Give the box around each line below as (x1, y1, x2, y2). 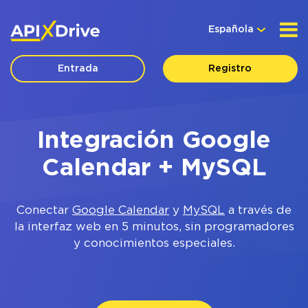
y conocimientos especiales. (73, 239, 235, 249)
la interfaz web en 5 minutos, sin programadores (14, 222, 294, 232)
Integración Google (37, 130, 271, 152)
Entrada (57, 65, 98, 73)
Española (208, 25, 254, 34)
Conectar (16, 206, 72, 216)
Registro (208, 65, 252, 73)
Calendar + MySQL (41, 157, 267, 179)
